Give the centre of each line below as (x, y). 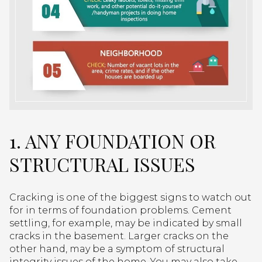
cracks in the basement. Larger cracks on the (119, 236)
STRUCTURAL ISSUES (102, 164)
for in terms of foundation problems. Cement (120, 211)
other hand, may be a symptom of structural (117, 249)
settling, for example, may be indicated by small (126, 223)
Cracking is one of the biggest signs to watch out (130, 198)
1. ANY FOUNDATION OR (113, 140)
